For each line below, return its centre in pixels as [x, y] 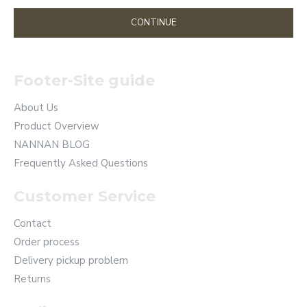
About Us [36, 108]
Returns [32, 279]
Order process [47, 242]
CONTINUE [153, 23]
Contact [33, 223]
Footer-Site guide [84, 81]
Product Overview [57, 126]
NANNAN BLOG [52, 145]
